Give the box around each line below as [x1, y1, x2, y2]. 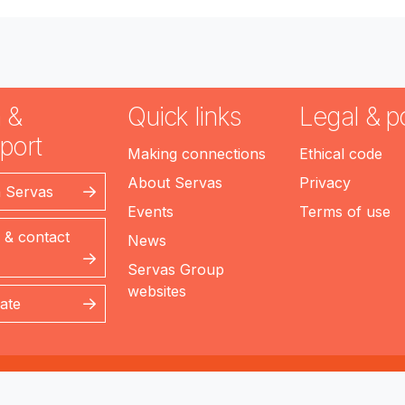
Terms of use [298, 202, 391, 221]
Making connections [127, 145, 266, 163]
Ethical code [298, 145, 382, 163]
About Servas [127, 174, 222, 192]
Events [127, 202, 174, 221]
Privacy [298, 174, 351, 192]
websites [127, 282, 186, 300]
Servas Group [127, 260, 224, 278]
